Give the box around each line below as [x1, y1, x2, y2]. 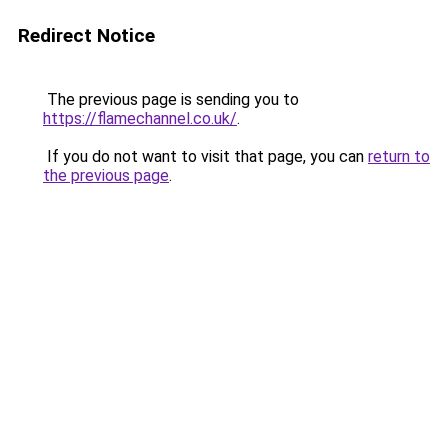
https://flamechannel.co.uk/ [43, 109, 237, 128]
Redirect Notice [18, 24, 155, 47]
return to [368, 147, 430, 166]
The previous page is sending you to [43, 90, 299, 109]
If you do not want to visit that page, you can [43, 147, 368, 166]
